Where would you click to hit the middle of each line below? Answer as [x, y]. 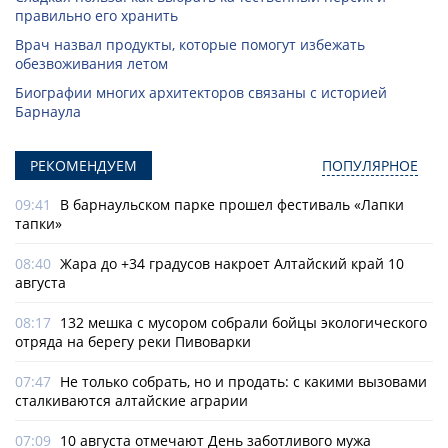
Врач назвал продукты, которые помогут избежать [190, 45]
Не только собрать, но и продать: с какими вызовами [243, 382]
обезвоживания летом [91, 64]
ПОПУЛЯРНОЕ [370, 166]
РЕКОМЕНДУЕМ [83, 166]
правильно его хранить [96, 16]
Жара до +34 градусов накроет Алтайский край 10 [232, 264]
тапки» [38, 224]
